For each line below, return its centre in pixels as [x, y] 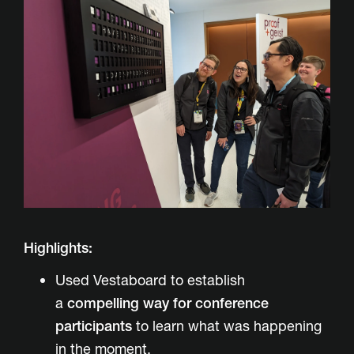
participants [94, 326]
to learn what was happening [227, 326]
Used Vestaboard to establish [150, 281]
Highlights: [58, 248]
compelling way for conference [168, 303]
